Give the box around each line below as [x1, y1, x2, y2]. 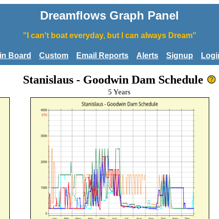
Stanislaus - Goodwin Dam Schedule [22, 73, 203, 86]
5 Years [108, 88, 131, 96]
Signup [166, 51, 193, 60]
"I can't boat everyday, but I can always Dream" [22, 31, 197, 40]
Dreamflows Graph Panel [40, 9, 179, 22]
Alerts [136, 51, 158, 60]
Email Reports [76, 51, 129, 60]
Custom [39, 51, 68, 60]
